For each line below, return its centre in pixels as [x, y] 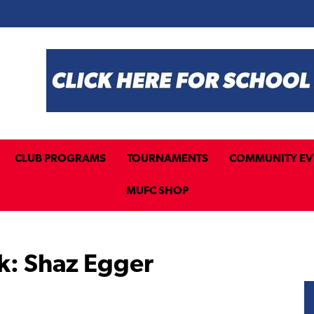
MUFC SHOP [157, 191]
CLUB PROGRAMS [60, 159]
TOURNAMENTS [167, 159]
